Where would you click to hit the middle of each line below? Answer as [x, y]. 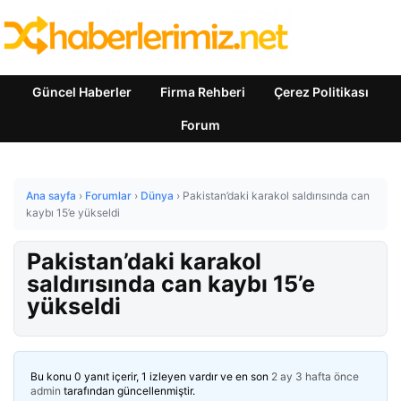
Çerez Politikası [321, 92]
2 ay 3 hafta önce [315, 376]
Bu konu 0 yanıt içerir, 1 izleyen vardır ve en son [151, 376]
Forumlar [108, 196]
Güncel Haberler [82, 92]
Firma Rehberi [203, 92]
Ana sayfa [51, 196]
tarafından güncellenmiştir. [128, 391]
